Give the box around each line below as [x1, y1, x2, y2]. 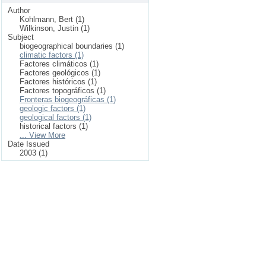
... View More [20, 130, 65, 140]
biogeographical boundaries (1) [20, 41, 124, 50]
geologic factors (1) [20, 103, 85, 113]
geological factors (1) [20, 112, 91, 122]
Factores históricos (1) [20, 77, 97, 86]
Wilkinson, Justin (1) [20, 23, 90, 33]
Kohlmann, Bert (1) [20, 14, 84, 24]
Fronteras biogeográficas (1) [20, 94, 116, 104]
